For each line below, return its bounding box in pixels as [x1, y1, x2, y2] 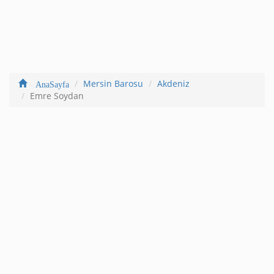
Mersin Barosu [83, 77, 143, 89]
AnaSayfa [27, 78, 69, 88]
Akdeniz [157, 77, 190, 89]
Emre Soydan [30, 89, 84, 102]
